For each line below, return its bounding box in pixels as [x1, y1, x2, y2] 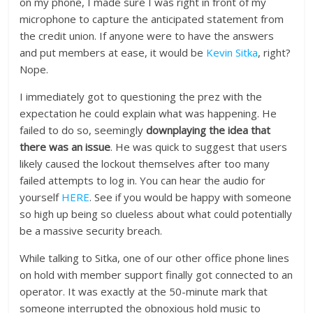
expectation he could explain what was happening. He [20, 106, 277, 121]
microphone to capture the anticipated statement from [20, 12, 284, 27]
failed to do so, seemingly [20, 123, 147, 138]
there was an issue [20, 140, 111, 154]
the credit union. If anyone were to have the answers [20, 29, 275, 43]
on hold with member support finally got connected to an [20, 268, 293, 282]
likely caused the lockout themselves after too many [20, 156, 270, 171]
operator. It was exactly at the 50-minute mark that [20, 284, 268, 299]
